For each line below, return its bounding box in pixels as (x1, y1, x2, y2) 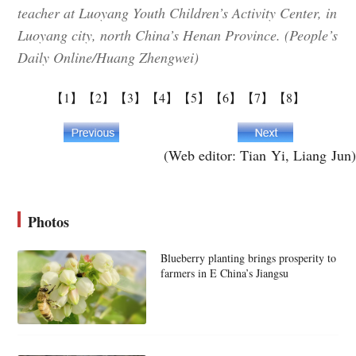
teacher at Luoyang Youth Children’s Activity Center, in (17, 3, 338, 23)
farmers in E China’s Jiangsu (160, 265, 288, 281)
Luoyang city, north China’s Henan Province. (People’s (17, 25, 339, 45)
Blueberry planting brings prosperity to (160, 250, 336, 266)
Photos (28, 211, 70, 233)
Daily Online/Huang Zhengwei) (17, 48, 199, 68)
